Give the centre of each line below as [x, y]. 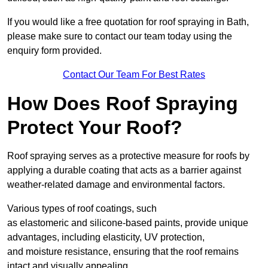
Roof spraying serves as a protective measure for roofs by [128, 156]
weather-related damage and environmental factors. [116, 185]
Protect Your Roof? [95, 128]
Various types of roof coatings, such [82, 209]
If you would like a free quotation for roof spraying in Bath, [128, 22]
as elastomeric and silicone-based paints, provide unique [128, 223]
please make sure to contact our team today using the [120, 36]
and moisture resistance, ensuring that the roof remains [123, 252]
